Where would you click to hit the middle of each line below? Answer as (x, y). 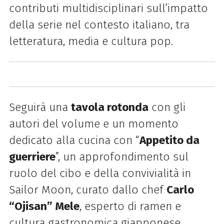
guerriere (32, 156)
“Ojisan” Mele (44, 206)
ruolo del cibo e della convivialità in (100, 173)
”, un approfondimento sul (122, 156)
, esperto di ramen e (130, 206)
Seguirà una (40, 107)
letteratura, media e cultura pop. (91, 41)
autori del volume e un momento (93, 123)
